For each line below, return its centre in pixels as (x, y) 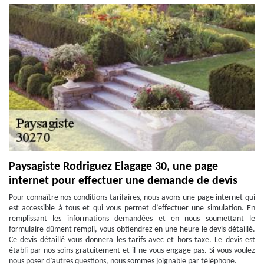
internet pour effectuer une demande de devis (123, 181)
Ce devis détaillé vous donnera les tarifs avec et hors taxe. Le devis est (132, 240)
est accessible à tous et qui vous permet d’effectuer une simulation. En (132, 208)
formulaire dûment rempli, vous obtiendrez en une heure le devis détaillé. (132, 230)
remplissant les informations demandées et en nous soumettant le (132, 219)
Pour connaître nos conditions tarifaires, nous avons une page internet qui (132, 198)
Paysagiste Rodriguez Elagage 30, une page (113, 167)
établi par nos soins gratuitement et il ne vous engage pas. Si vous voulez (132, 251)
